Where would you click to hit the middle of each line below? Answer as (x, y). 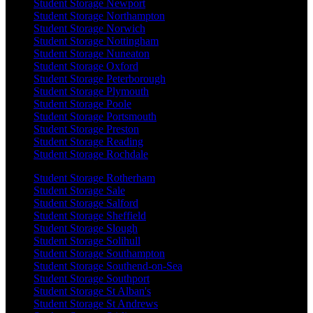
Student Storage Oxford (86, 66)
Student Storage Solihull (87, 240)
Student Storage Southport (92, 278)
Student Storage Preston (86, 129)
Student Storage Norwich (89, 28)
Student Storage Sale (79, 190)
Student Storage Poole (82, 103)
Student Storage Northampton (99, 15)
